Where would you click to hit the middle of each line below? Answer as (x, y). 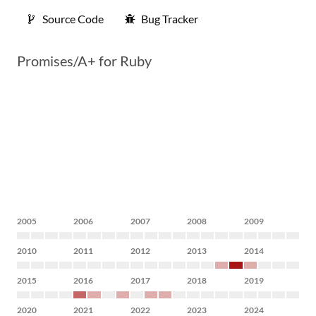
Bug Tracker (170, 19)
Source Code (73, 19)
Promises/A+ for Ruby (84, 61)
